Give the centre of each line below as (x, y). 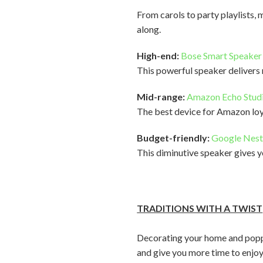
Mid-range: (162, 97)
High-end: (158, 55)
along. (149, 29)
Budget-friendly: (174, 138)
